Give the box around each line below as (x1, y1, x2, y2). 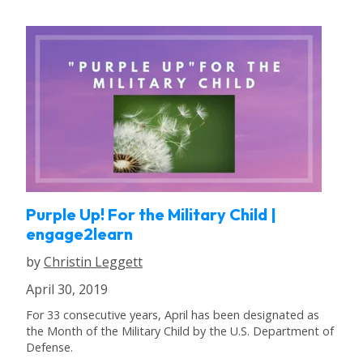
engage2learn (26, 224, 133, 245)
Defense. (26, 339, 73, 355)
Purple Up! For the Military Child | (26, 204, 276, 225)
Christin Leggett (44, 253, 143, 271)
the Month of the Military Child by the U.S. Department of (26, 322, 334, 339)
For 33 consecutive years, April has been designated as (26, 306, 319, 322)
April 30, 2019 (26, 280, 108, 298)
